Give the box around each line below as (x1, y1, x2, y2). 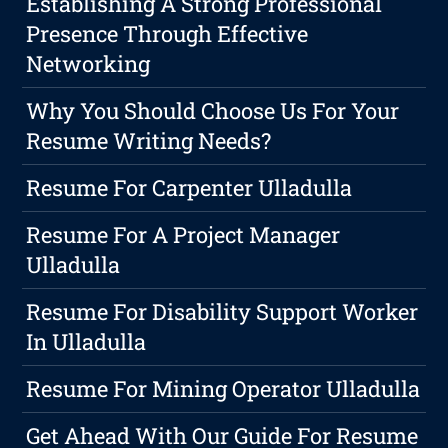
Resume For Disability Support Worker (26, 297, 419, 327)
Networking (26, 49, 151, 79)
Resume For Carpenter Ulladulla (26, 173, 353, 203)
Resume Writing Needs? (26, 126, 272, 156)
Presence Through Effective (26, 19, 309, 49)
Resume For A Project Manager (26, 220, 341, 250)
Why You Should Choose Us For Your (26, 96, 400, 126)
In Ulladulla (26, 327, 147, 357)
